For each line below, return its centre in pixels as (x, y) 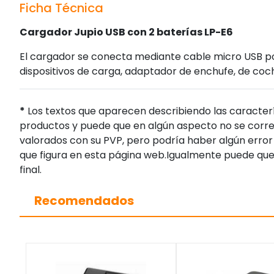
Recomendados (84, 201)
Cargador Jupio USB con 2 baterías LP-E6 (126, 32)
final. (31, 170)
